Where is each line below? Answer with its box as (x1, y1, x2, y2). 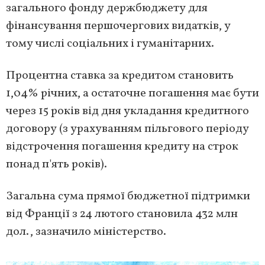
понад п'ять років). (6, 156, 107, 173)
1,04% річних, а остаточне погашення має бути (6, 85, 259, 102)
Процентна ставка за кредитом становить (6, 67, 234, 85)
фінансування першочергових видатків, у (6, 18, 231, 35)
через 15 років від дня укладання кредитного (6, 103, 249, 120)
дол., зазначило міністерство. (6, 224, 166, 241)
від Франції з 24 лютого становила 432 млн (6, 206, 238, 223)
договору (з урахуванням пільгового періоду (6, 121, 249, 138)
